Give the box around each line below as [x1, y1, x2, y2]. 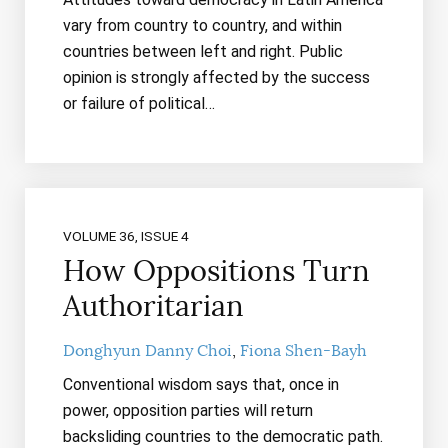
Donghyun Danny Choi [62, 341, 232, 362]
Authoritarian [62, 288, 244, 324]
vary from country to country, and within [62, 16, 342, 36]
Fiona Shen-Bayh [239, 341, 367, 362]
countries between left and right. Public [62, 42, 343, 62]
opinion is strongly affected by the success [62, 68, 370, 88]
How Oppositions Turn [62, 253, 370, 289]
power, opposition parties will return [62, 401, 313, 421]
